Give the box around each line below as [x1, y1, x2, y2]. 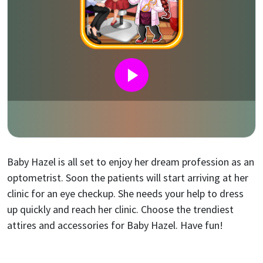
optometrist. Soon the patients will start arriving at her [7, 171, 248, 184]
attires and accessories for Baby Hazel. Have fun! [7, 218, 223, 232]
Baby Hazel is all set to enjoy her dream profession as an [7, 155, 254, 168]
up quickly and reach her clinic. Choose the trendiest [7, 203, 234, 216]
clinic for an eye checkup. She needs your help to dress [7, 187, 244, 200]
